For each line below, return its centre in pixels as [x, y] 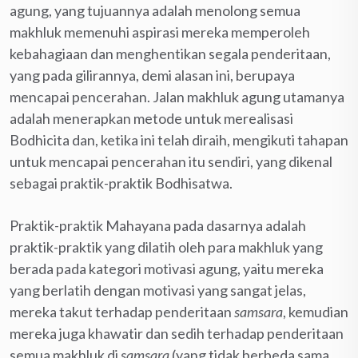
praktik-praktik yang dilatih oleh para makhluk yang [166, 247]
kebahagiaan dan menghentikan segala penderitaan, [170, 53]
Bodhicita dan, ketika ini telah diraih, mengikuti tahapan [179, 139]
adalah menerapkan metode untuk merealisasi [151, 118]
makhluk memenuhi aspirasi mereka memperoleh [160, 32]
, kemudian [316, 311]
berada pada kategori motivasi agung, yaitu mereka [167, 268]
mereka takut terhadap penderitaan [122, 311]
